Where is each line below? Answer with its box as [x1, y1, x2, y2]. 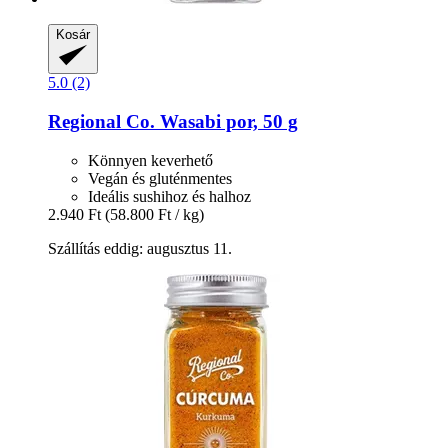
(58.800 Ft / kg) [105, 205, 204, 223]
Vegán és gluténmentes [88, 169, 232, 187]
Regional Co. [48, 110, 155, 132]
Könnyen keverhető [88, 151, 213, 169]
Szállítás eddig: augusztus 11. [48, 239, 232, 257]
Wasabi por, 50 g [155, 110, 298, 132]
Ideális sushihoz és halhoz [88, 187, 251, 205]
